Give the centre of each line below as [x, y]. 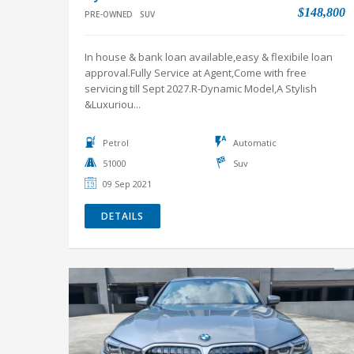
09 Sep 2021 [127, 184]
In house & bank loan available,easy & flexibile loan [209, 57]
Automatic [255, 143]
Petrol [116, 143]
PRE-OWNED [109, 14]
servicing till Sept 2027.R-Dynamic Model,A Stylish [201, 88]
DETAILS [122, 216]
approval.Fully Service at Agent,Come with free [196, 73]
